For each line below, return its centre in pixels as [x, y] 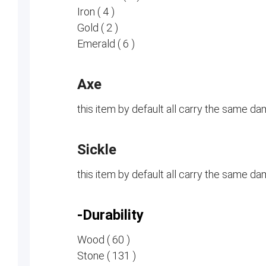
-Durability [110, 215]
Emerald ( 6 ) [106, 44]
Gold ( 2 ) [97, 28]
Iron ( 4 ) [96, 12]
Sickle [96, 150]
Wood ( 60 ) [103, 240]
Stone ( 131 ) [106, 256]
